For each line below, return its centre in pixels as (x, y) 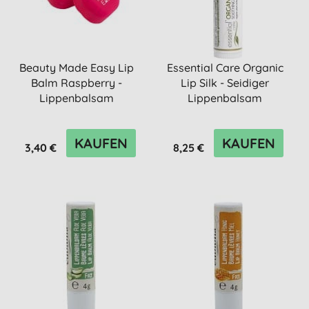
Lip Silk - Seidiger (225, 83)
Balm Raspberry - (77, 83)
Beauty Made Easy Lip (77, 68)
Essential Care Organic (225, 68)
